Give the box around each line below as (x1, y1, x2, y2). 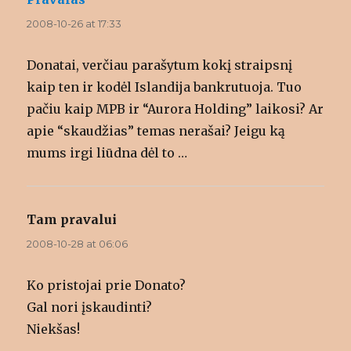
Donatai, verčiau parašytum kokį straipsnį (27, 57, 293, 74)
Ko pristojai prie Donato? (27, 277, 186, 294)
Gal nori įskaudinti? (27, 299, 153, 316)
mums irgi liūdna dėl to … (27, 145, 188, 161)
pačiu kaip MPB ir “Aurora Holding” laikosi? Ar (27, 101, 324, 118)
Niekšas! (27, 321, 81, 338)
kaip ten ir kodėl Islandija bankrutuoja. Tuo (27, 79, 302, 96)
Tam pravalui (27, 212, 118, 228)
